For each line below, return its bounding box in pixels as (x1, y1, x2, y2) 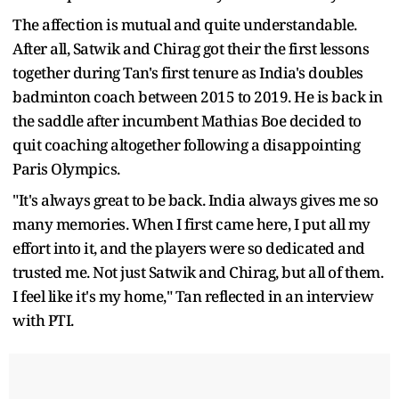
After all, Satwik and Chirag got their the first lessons (12, 38, 369, 60)
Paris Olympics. (12, 159, 120, 180)
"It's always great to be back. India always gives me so (12, 190, 379, 211)
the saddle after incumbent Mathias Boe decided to (12, 110, 362, 132)
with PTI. (12, 310, 74, 331)
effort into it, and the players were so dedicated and (12, 238, 365, 259)
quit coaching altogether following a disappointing (12, 134, 360, 156)
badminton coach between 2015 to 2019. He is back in (12, 86, 383, 108)
